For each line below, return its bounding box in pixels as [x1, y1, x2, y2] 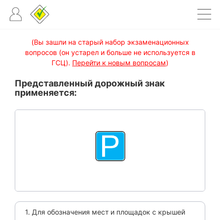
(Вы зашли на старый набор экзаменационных [31, 38, 189, 46]
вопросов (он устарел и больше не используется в [25, 48, 195, 56]
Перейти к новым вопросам [72, 58, 166, 67]
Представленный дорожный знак [15, 78, 165, 88]
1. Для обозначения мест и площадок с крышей [25, 207, 185, 216]
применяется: [15, 87, 77, 98]
